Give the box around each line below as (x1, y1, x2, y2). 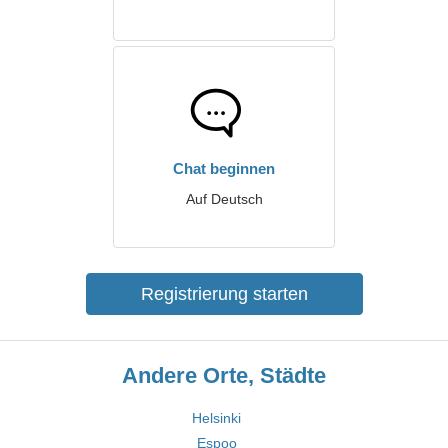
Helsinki (192, 410, 241, 426)
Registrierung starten (140, 284, 308, 304)
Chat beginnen (173, 160, 275, 177)
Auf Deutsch (185, 191, 263, 207)
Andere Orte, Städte (122, 363, 326, 388)
